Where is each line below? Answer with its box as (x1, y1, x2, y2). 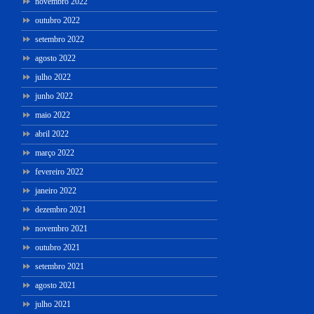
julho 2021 (35, 299, 71, 309)
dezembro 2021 (35, 204, 86, 214)
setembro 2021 (35, 261, 84, 271)
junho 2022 (35, 90, 73, 101)
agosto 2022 (35, 53, 76, 63)
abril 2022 (35, 128, 69, 139)
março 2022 (35, 147, 74, 158)
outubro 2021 (35, 242, 80, 252)
